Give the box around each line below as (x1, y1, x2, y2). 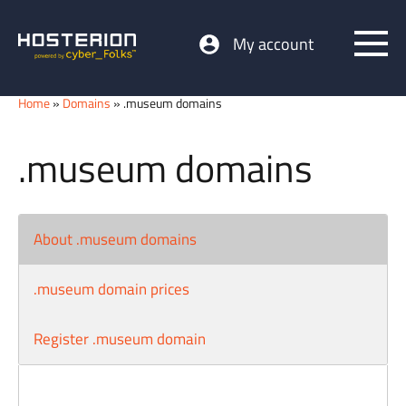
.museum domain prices (34, 277, 189, 301)
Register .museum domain (34, 327, 206, 351)
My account (233, 32, 314, 56)
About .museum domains (34, 227, 197, 251)
